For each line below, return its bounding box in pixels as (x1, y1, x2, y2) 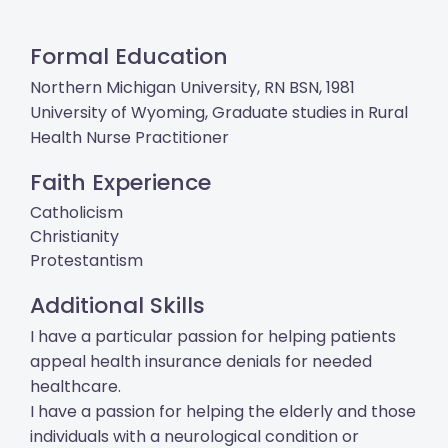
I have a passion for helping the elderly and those (30, 400, 416, 424)
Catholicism (30, 201, 123, 225)
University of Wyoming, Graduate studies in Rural (30, 101, 408, 125)
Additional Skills (30, 290, 205, 322)
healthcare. (30, 375, 121, 399)
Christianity (30, 225, 119, 249)
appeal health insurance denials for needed (30, 350, 372, 374)
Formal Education (30, 41, 228, 73)
